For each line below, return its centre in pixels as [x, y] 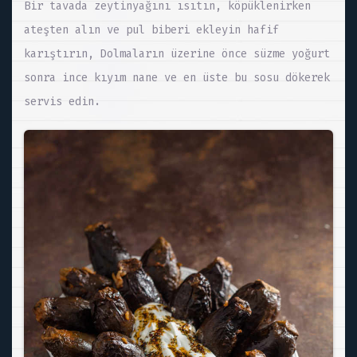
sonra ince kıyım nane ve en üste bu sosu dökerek [177, 77]
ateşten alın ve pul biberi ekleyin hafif [151, 29]
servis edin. [62, 101]
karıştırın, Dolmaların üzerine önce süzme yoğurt [177, 53]
